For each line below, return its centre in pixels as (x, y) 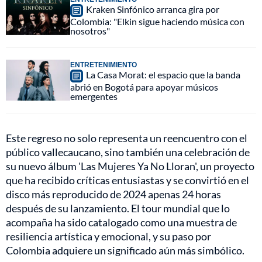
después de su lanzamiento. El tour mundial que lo (118, 208)
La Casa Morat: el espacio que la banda (163, 75)
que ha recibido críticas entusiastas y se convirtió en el (127, 180)
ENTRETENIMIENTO (104, 65)
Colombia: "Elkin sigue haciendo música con (157, 22)
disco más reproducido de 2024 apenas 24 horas (113, 194)
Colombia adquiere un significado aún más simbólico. (125, 251)
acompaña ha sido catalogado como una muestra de (121, 223)
